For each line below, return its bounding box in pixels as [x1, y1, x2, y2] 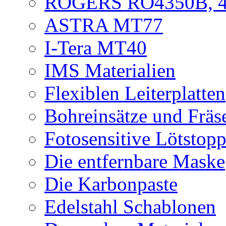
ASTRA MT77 [44, 14, 163, 36]
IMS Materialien [44, 60, 176, 81]
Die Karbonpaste [44, 173, 178, 195]
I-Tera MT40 [44, 37, 147, 59]
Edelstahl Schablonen [44, 196, 216, 217]
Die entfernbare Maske [44, 150, 225, 172]
